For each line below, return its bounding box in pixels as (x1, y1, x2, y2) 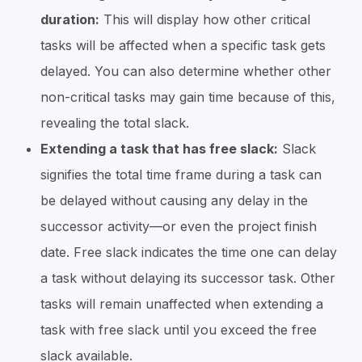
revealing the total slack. (40, 115, 189, 131)
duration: (40, 11, 99, 27)
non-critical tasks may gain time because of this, (40, 89, 335, 105)
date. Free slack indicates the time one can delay (40, 244, 337, 260)
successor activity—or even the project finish (40, 218, 317, 234)
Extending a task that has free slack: (40, 141, 278, 157)
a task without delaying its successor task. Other (40, 270, 335, 286)
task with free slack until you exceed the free (40, 322, 317, 338)
